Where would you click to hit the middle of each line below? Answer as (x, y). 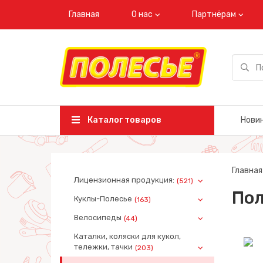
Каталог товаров (124, 120)
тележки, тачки (103, 247)
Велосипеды (98, 218)
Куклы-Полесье (103, 199)
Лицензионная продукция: (124, 180)
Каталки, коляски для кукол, (127, 236)
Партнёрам (214, 14)
